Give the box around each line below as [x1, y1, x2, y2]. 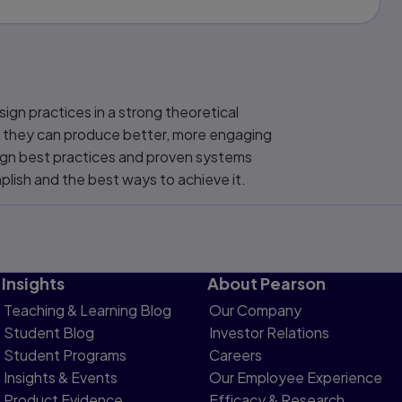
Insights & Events [4, 368, 118, 387]
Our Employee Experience [209, 368, 383, 387]
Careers [209, 345, 263, 364]
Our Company [209, 301, 302, 319]
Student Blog [4, 323, 95, 342]
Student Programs [4, 345, 127, 364]
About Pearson [207, 273, 327, 293]
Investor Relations [209, 323, 330, 342]
